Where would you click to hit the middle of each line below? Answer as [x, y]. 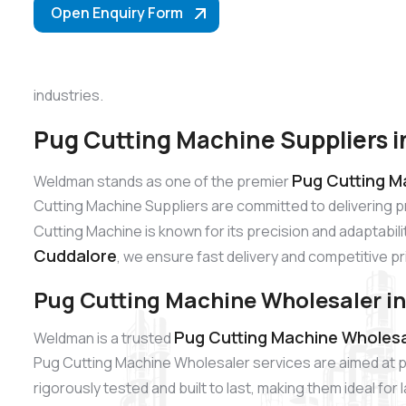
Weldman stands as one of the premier [163, 181]
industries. [68, 96]
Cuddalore [75, 255]
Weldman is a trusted [104, 338]
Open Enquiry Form [117, 13]
